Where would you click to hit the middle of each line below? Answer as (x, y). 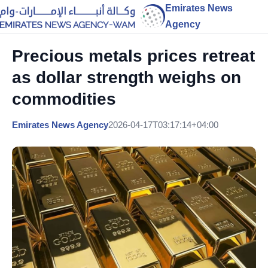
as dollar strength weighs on (127, 77)
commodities (64, 99)
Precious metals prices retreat (133, 56)
